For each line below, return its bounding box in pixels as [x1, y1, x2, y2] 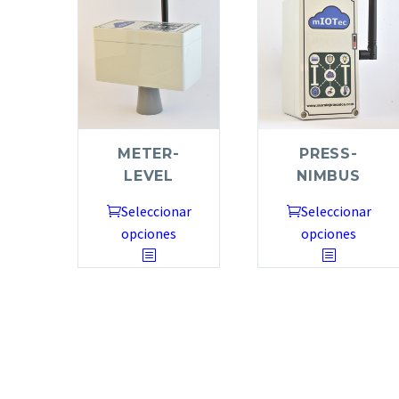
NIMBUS [297, 167, 361, 184]
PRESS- [299, 144, 358, 162]
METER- [118, 144, 180, 162]
